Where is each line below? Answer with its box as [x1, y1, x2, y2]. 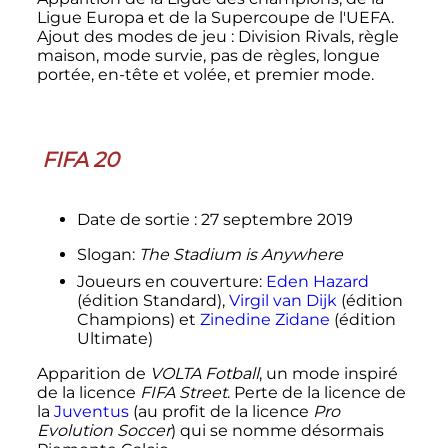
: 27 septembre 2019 [193, 209, 353, 229]
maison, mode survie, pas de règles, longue [36, 46, 380, 66]
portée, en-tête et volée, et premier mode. [36, 65, 374, 85]
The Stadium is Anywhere [138, 244, 343, 264]
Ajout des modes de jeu [36, 27, 227, 47]
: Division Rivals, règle [230, 27, 399, 47]
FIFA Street [139, 382, 227, 402]
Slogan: [76, 244, 139, 264]
